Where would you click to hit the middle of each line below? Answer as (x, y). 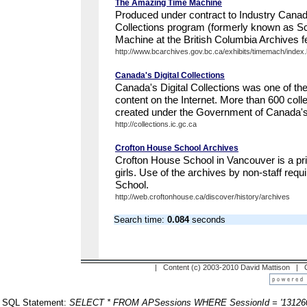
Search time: (140, 220)
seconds (207, 220)
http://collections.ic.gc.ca (156, 124)
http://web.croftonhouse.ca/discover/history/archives (202, 197)
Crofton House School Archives (177, 148)
